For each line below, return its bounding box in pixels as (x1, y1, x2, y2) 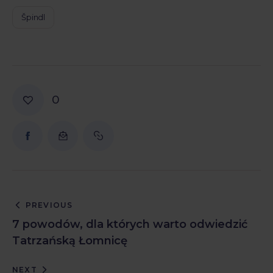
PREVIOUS (25, 200, 73, 210)
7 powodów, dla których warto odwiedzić (12, 218, 247, 232)
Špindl (21, 12, 46, 23)
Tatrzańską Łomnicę (12, 234, 127, 248)
